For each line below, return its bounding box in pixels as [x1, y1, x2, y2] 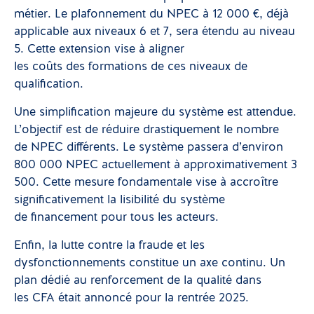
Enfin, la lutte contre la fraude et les [14, 240, 205, 252]
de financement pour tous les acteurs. [14, 212, 219, 224]
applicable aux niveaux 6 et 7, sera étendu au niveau [14, 26, 295, 39]
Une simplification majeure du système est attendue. [14, 107, 296, 119]
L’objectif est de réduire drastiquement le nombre [14, 124, 279, 137]
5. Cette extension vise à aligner [14, 43, 184, 56]
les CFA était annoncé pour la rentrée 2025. [14, 292, 249, 305]
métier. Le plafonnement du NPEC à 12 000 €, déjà [14, 8, 289, 21]
